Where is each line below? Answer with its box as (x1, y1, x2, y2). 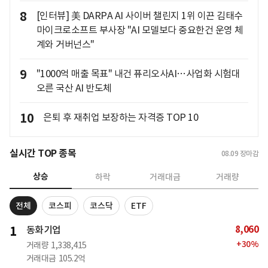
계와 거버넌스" (36, 38, 95, 51)
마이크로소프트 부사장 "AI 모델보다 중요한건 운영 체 (36, 24, 243, 36)
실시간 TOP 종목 (10, 147, 76, 160)
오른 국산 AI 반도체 (36, 82, 112, 95)
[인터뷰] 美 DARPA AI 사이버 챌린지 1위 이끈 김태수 (36, 10, 243, 22)
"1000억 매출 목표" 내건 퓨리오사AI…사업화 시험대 (36, 68, 240, 80)
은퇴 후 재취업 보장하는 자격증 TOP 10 (43, 111, 198, 124)
